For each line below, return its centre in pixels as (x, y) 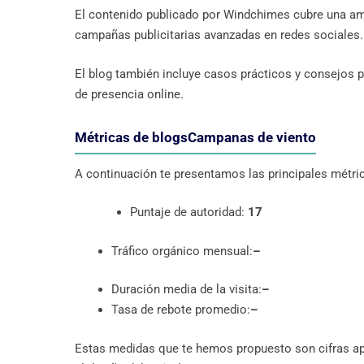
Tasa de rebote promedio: (181, 310)
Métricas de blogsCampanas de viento (195, 137)
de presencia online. (129, 94)
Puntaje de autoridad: (187, 212)
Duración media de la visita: (186, 290)
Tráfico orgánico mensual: (182, 251)
